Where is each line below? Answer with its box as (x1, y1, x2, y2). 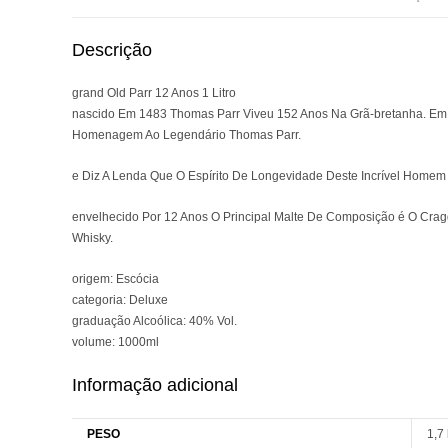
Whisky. (72, 231, 113, 246)
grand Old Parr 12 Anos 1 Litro (72, 86, 236, 101)
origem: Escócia (72, 272, 159, 287)
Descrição (72, 40, 152, 61)
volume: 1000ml (72, 335, 159, 350)
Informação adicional (72, 375, 238, 396)
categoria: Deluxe (72, 293, 168, 308)
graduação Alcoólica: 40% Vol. (72, 314, 237, 329)
